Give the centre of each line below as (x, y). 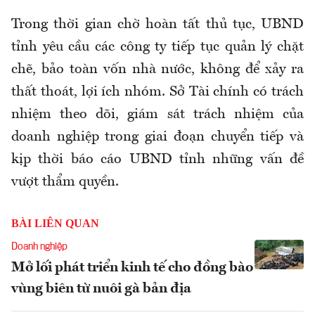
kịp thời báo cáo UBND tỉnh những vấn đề (157, 159)
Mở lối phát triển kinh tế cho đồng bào (132, 268)
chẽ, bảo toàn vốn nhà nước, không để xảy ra (157, 69)
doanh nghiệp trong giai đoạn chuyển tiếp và (157, 137)
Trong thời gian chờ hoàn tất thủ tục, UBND (157, 24)
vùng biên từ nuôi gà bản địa (101, 289)
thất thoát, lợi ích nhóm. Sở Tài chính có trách (157, 92)
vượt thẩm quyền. (65, 182)
